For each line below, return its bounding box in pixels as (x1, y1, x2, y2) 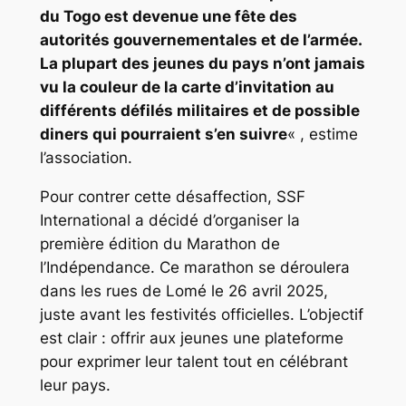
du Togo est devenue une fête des (39, 6, 297, 25)
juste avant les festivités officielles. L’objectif (39, 304, 363, 324)
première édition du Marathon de (39, 234, 280, 253)
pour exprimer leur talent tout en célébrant (39, 352, 348, 371)
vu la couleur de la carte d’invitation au (39, 77, 334, 96)
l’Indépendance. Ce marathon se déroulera (39, 257, 350, 276)
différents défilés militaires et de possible (39, 101, 360, 120)
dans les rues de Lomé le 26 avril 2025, (39, 281, 328, 300)
